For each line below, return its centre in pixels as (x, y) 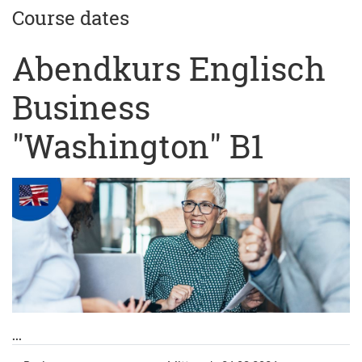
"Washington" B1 (138, 146)
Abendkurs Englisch (169, 68)
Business (81, 107)
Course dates (71, 18)
